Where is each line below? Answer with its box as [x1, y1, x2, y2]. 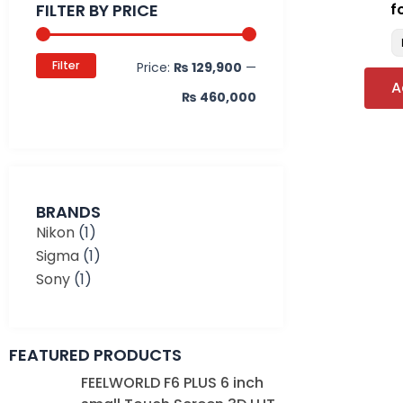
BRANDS [36, 200, 101, 223]
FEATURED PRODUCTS [9, 343, 182, 366]
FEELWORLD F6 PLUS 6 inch [81, 372, 264, 394]
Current [216, 363, 272, 384]
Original [149, 363, 203, 384]
